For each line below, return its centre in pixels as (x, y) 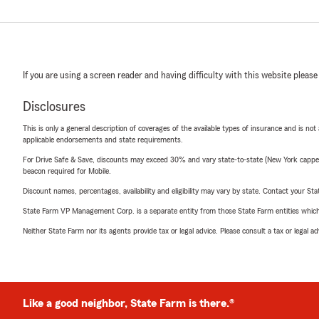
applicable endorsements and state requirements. (103, 140)
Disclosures (54, 107)
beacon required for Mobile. (67, 171)
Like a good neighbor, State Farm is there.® (129, 303)
